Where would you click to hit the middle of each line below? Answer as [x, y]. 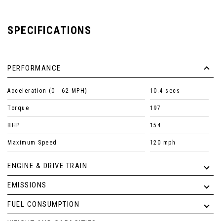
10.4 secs [165, 91]
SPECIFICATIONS [49, 31]
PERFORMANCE [34, 68]
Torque [18, 108]
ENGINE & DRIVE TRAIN [47, 166]
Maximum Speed [32, 143]
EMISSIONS [27, 185]
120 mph [163, 143]
